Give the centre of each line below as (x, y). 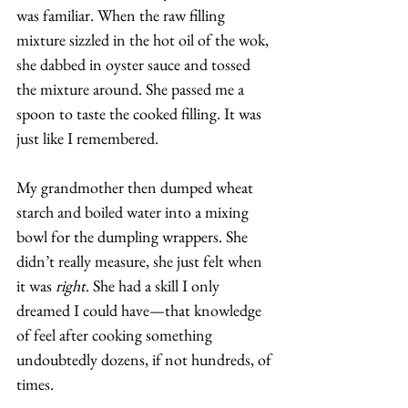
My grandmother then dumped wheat (137, 187)
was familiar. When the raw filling (122, 15)
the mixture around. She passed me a (132, 89)
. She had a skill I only (154, 286)
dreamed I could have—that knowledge (141, 310)
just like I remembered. (89, 138)
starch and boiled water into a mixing (134, 212)
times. (37, 384)
